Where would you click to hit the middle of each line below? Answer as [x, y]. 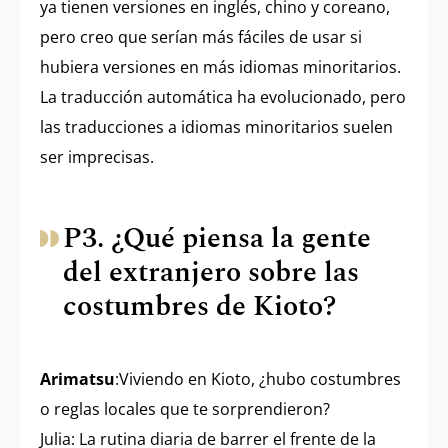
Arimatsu [77, 379]
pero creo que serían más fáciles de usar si [201, 37]
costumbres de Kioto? [199, 307]
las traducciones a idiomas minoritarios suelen [216, 127]
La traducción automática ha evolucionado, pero [223, 97]
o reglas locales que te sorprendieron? [185, 409]
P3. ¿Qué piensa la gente [217, 239]
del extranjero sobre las [211, 273]
